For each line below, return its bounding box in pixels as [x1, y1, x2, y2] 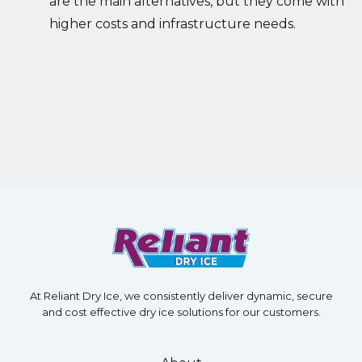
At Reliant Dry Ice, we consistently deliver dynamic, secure [29, 288, 333, 302]
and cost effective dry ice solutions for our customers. [41, 305, 321, 318]
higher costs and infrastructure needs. [48, 15, 296, 32]
